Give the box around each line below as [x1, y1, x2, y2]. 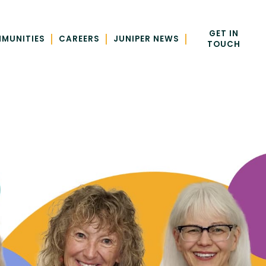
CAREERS [59, 33, 100, 45]
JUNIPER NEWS [113, 33, 179, 45]
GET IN [208, 28, 239, 40]
